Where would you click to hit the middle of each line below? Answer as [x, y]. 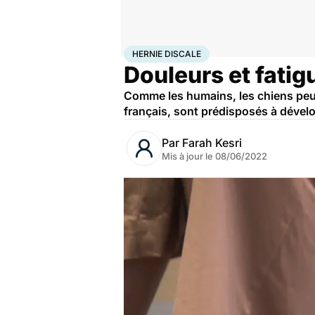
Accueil [139, 51]
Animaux [208, 51]
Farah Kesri [212, 143]
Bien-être [172, 51]
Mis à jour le [188, 156]
